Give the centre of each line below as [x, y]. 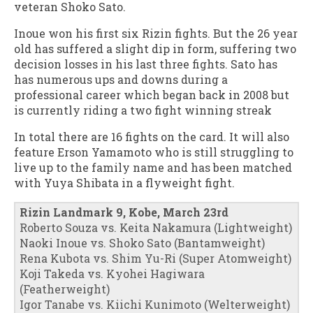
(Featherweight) [65, 289]
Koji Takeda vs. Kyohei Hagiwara [112, 273]
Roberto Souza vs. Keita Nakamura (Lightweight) [156, 227]
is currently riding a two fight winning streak [143, 110]
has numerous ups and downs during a [121, 79]
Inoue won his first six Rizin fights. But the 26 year [156, 33]
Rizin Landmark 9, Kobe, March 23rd [124, 212]
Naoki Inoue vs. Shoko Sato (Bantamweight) [142, 242]
